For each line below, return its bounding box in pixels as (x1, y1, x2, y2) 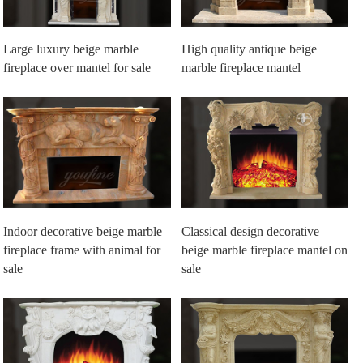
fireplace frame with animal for (3, 242, 161, 257)
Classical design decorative (181, 224, 319, 238)
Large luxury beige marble (3, 41, 139, 56)
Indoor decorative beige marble (3, 224, 163, 238)
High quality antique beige (181, 41, 317, 56)
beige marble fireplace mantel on (181, 242, 348, 257)
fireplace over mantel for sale (3, 60, 152, 75)
